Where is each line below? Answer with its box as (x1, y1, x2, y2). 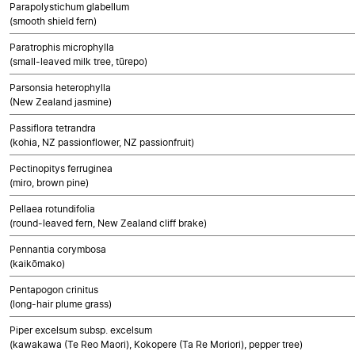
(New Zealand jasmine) (10, 96, 112, 108)
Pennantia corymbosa (10, 243, 106, 255)
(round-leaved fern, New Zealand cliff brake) (10, 217, 207, 229)
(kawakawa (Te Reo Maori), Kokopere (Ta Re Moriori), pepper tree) (10, 338, 303, 350)
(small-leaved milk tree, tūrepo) (10, 55, 147, 67)
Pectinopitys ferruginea (10, 162, 113, 174)
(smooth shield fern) (10, 15, 97, 27)
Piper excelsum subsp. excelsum (10, 324, 152, 336)
